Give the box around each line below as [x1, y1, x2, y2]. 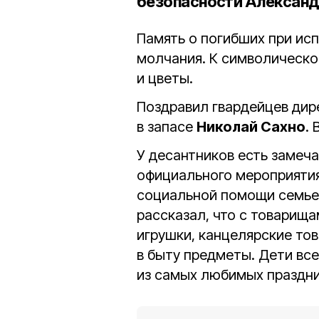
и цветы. [137, 70, 193, 87]
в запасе [137, 118, 197, 135]
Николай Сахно [197, 118, 305, 135]
